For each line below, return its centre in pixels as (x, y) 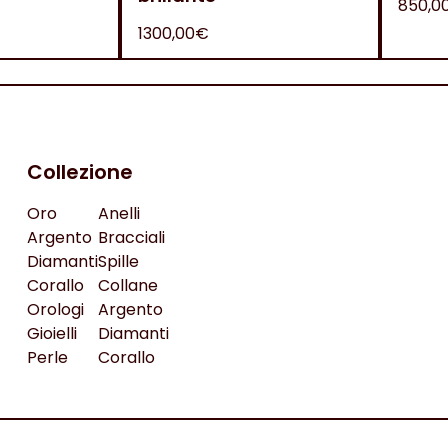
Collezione (79, 172)
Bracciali (131, 237)
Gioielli (51, 333)
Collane (127, 285)
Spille (118, 261)
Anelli (118, 213)
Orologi (55, 309)
